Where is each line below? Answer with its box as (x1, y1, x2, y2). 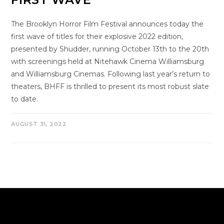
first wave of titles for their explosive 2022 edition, (11, 31, 183, 41)
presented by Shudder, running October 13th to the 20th (11, 44, 209, 53)
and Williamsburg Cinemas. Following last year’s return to (11, 69, 210, 78)
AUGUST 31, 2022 (11, 120, 67, 127)
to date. (11, 94, 38, 103)
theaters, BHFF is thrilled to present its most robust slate (11, 81, 209, 91)
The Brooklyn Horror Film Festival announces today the (11, 19, 204, 28)
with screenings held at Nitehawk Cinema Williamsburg (11, 56, 204, 66)
